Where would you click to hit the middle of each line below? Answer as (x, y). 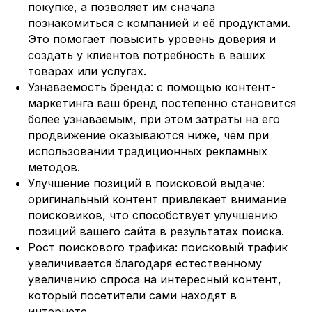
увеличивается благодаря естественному (145, 263)
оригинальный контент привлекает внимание (157, 199)
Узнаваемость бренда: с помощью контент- (152, 87)
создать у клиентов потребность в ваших (147, 55)
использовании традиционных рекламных (148, 151)
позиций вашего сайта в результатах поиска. (156, 231)
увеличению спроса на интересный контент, (155, 279)
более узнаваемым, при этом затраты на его (154, 119)
